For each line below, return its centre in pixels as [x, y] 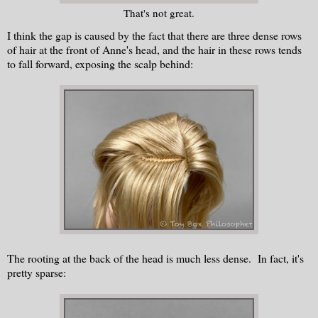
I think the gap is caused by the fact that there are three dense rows [154, 35]
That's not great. [159, 12]
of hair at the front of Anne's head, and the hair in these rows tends [154, 49]
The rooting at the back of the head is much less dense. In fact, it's [155, 258]
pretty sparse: [37, 272]
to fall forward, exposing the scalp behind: [100, 63]
